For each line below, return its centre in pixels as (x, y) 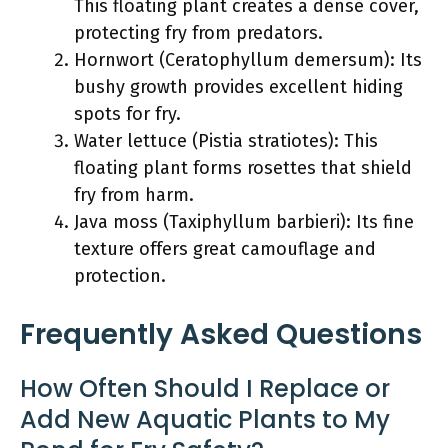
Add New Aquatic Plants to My (205, 419)
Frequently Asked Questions (221, 334)
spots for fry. (127, 113)
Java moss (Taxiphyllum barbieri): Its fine (244, 221)
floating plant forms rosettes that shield (243, 167)
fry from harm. (134, 194)
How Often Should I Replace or (205, 388)
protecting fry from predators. (198, 32)
